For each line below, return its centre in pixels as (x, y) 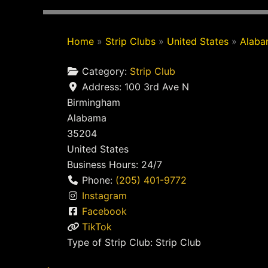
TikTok (97, 227)
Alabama (87, 118)
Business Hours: (104, 165)
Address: (103, 87)
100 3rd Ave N (157, 87)
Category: (106, 71)
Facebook (104, 211)
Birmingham (94, 102)
